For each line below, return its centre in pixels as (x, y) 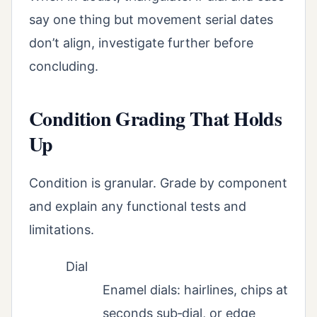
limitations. (62, 229)
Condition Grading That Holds (156, 119)
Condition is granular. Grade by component (158, 183)
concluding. (64, 67)
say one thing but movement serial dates (151, 20)
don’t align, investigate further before (141, 43)
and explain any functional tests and (138, 206)
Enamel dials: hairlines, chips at (195, 289)
